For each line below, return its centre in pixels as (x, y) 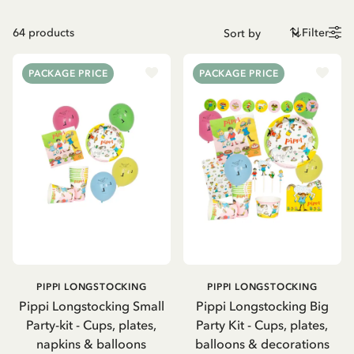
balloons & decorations (262, 343)
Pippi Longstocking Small (91, 305)
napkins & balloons (92, 343)
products (51, 33)
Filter (315, 33)
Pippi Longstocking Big (262, 305)
